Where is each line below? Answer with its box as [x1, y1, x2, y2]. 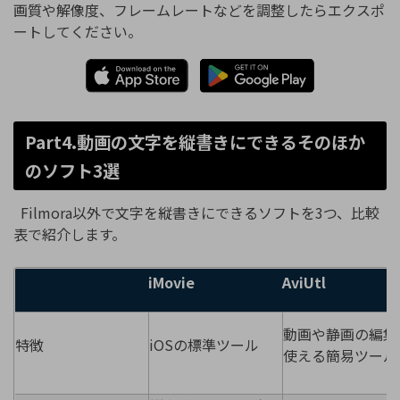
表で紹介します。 [13, 222, 126, 245]
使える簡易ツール [283, 345, 397, 367]
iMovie [148, 271, 195, 294]
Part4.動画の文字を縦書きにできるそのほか [24, 129, 365, 154]
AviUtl [282, 271, 326, 294]
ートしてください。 [13, 20, 142, 42]
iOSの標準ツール [149, 334, 259, 356]
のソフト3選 [24, 157, 120, 183]
